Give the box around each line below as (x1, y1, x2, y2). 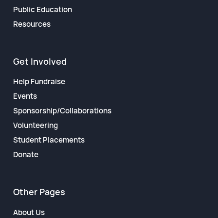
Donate (13, 149, 38, 160)
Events (13, 91, 37, 102)
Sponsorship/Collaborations (13, 106, 111, 116)
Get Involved (13, 55, 67, 67)
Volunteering (13, 120, 58, 131)
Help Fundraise (13, 76, 65, 87)
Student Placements (13, 135, 85, 145)
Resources (13, 19, 51, 30)
